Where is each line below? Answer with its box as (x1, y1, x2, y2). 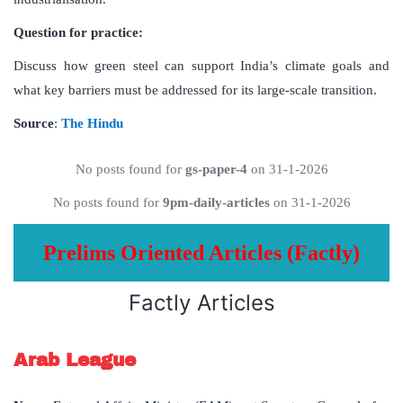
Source (13, 116, 54, 131)
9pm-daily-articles (162, 195, 270, 210)
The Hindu (61, 116, 123, 131)
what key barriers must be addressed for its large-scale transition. (13, 83, 377, 98)
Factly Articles (128, 290, 275, 317)
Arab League (13, 350, 136, 371)
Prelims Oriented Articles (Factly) (43, 241, 360, 265)
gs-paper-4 (184, 162, 247, 177)
